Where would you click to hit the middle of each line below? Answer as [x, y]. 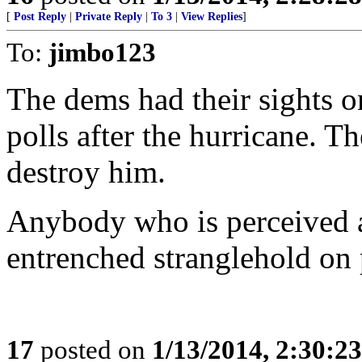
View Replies [212, 17]
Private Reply [109, 17]
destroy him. [86, 172]
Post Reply [40, 17]
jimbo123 [102, 52]
